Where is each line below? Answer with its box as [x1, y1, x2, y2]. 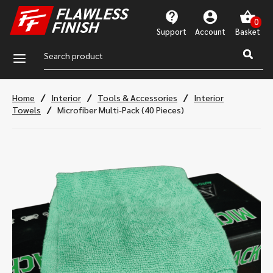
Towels [12, 104, 41, 115]
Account [195, 26, 225, 37]
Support [157, 26, 186, 37]
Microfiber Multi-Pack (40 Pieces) [57, 104, 184, 115]
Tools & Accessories [97, 91, 177, 103]
